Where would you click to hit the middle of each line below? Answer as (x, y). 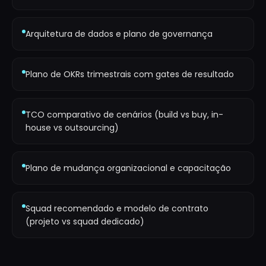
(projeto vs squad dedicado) (85, 221)
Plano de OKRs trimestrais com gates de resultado (130, 74)
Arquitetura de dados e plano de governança (119, 34)
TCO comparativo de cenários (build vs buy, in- (124, 115)
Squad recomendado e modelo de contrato (117, 208)
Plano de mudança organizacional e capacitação (128, 168)
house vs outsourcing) (72, 128)
